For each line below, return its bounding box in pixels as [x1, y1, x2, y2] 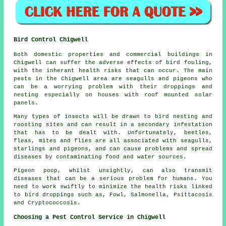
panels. [14, 99, 39, 106]
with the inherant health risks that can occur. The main [14, 67, 212, 74]
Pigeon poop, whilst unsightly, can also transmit [14, 167, 212, 174]
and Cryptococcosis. [14, 199, 81, 206]
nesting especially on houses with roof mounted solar [14, 91, 212, 98]
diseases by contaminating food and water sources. [14, 153, 187, 160]
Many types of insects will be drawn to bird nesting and [14, 113, 212, 120]
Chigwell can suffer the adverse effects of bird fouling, [14, 59, 212, 66]
